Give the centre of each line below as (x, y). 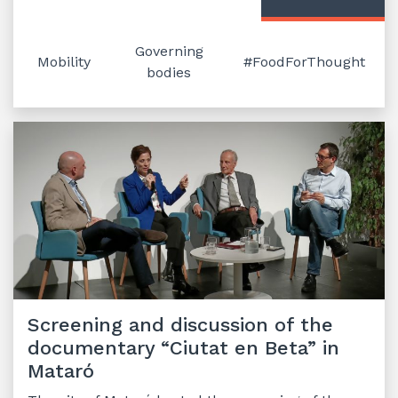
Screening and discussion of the (180, 325)
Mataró (61, 371)
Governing (169, 51)
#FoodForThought (304, 61)
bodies (169, 72)
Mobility (64, 61)
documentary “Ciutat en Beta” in (183, 348)
